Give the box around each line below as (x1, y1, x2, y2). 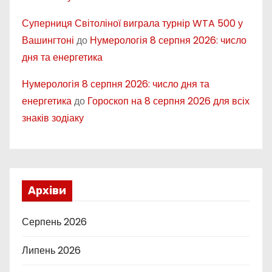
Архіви (28, 183, 66, 197)
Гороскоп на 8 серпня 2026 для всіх (87, 93, 250, 108)
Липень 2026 (22, 243, 81, 257)
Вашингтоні (22, 33, 74, 47)
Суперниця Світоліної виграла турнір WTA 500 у (22, 16, 243, 30)
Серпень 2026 (22, 214, 87, 229)
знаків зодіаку (22, 110, 84, 125)
